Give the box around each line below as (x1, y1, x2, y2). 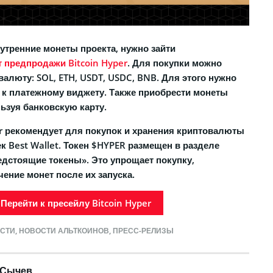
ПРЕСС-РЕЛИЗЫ (112, 225, 174, 236)
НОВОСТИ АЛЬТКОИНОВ (18, 225, 109, 236)
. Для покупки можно (127, 57, 222, 69)
